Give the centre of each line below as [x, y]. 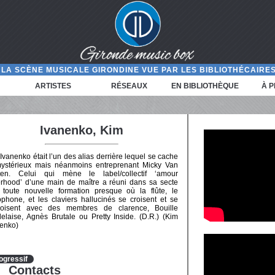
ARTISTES [53, 86]
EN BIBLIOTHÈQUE [205, 86]
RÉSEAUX [130, 86]
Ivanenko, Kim [82, 130]
